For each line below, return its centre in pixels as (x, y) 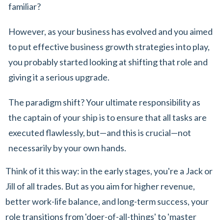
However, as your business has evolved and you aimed (110, 31)
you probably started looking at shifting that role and (108, 62)
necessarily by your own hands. (67, 148)
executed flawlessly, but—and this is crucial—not (100, 132)
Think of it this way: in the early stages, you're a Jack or (109, 171)
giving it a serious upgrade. (60, 77)
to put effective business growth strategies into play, (109, 46)
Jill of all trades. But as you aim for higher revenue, (100, 186)
